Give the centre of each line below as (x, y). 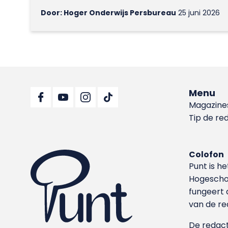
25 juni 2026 (198, 12)
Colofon (207, 154)
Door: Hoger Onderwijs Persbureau (109, 12)
